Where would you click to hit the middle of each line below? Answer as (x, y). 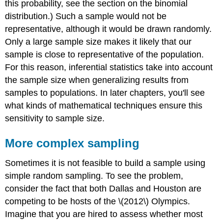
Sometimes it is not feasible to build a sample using (105, 163)
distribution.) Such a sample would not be (86, 16)
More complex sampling (72, 143)
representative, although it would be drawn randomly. (109, 29)
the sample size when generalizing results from (97, 80)
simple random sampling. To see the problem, (94, 176)
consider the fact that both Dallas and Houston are (103, 189)
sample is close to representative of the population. (105, 55)
